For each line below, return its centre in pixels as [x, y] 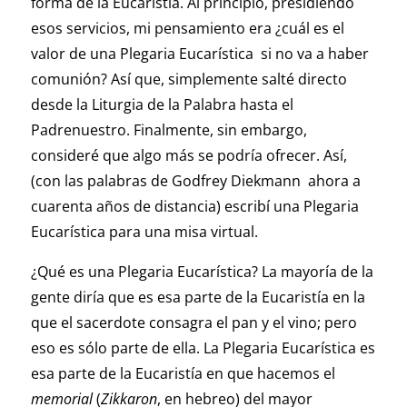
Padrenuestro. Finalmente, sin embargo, [169, 130]
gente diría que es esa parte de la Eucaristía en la [198, 298]
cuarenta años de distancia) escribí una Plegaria [194, 207]
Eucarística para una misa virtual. [144, 232]
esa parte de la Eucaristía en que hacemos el [183, 374]
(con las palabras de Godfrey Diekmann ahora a [195, 181]
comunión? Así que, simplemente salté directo [189, 79]
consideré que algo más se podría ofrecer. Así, [189, 156]
